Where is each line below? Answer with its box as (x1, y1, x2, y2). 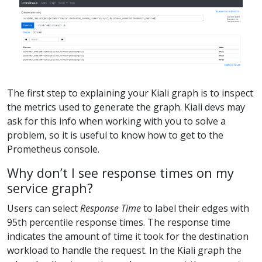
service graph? (7, 180, 93, 197)
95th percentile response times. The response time (7, 216, 230, 229)
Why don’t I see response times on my (7, 164, 234, 182)
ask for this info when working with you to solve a (7, 115, 226, 128)
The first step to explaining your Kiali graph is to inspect (7, 87, 253, 100)
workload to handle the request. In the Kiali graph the (7, 244, 242, 257)
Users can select (7, 202, 80, 215)
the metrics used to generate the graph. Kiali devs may (7, 101, 245, 114)
